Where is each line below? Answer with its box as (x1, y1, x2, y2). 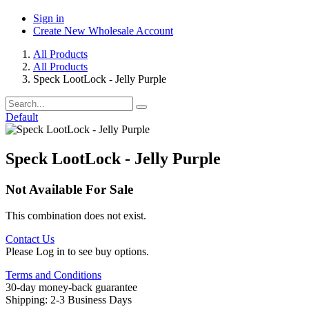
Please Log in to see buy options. (6, 246, 149, 258)
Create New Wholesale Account (33, 24, 173, 37)
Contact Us (6, 233, 54, 246)
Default (6, 110, 38, 123)
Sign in (33, 12, 64, 24)
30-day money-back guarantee (6, 281, 137, 294)
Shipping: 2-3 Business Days (6, 294, 132, 306)
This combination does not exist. (6, 210, 146, 222)
